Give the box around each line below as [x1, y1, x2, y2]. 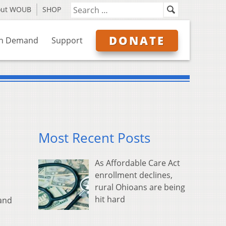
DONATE [109, 33, 165, 48]
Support [51, 35, 83, 46]
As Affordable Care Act [95, 157, 180, 169]
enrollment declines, [95, 169, 173, 181]
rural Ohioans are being [95, 182, 185, 193]
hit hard [95, 194, 125, 205]
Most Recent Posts [38, 129, 150, 147]
